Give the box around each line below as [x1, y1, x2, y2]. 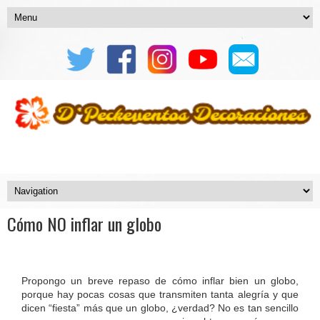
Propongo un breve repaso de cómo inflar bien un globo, [21, 275, 299, 287]
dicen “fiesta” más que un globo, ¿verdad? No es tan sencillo [21, 302, 299, 314]
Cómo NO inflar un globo [7, 211, 161, 237]
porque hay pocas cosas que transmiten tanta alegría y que [21, 289, 299, 301]
